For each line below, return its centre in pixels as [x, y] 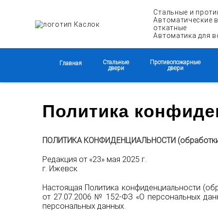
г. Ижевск [60, 169]
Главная [71, 63]
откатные [170, 28]
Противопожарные [175, 62]
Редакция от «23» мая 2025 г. [94, 159]
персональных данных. [84, 206]
